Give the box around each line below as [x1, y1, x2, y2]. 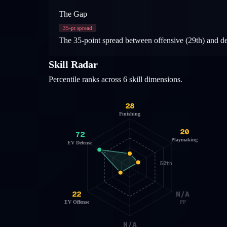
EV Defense [67, 139, 93, 145]
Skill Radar [49, 58, 98, 70]
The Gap [59, 9, 87, 18]
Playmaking [171, 136, 198, 142]
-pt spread [69, 24, 92, 31]
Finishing [119, 110, 140, 117]
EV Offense [64, 199, 90, 205]
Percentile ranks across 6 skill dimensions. [49, 74, 182, 84]
